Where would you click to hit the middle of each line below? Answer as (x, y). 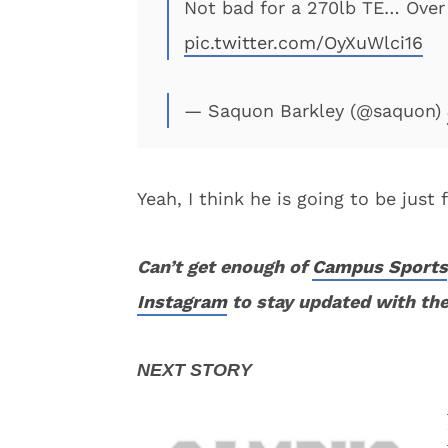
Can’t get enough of (224, 266)
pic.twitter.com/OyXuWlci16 (303, 42)
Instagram (182, 301)
